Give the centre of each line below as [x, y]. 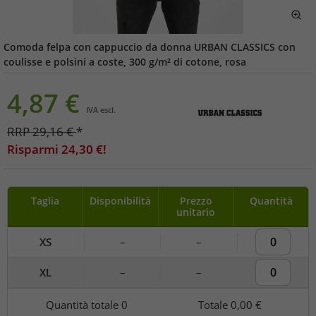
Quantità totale [83, 304]
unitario [196, 212]
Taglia [45, 200]
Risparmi [34, 149]
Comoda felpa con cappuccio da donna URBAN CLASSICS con [150, 47]
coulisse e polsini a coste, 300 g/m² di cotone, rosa [125, 62]
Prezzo [196, 200]
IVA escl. [101, 110]
